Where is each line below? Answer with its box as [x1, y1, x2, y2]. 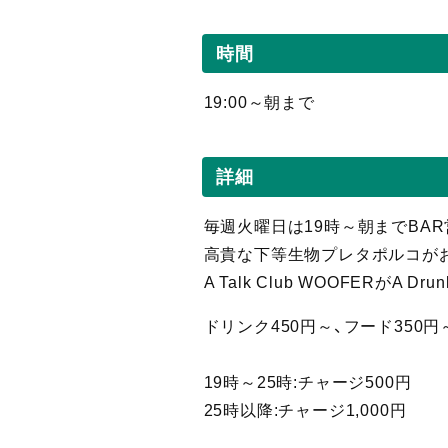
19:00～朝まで [203, 94, 315, 112]
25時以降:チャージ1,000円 [203, 401, 407, 419]
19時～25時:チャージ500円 [203, 373, 412, 391]
